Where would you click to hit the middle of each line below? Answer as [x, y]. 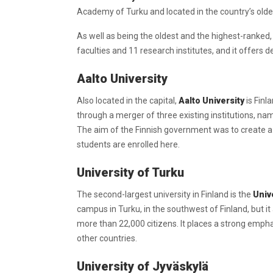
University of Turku [132, 172]
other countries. [107, 238]
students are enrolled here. [128, 144]
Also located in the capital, [128, 101]
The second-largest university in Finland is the [165, 194]
